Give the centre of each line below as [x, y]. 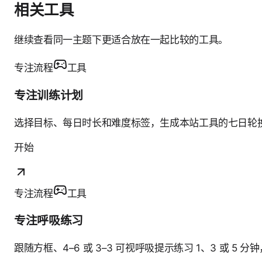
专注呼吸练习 [49, 221]
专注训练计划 [49, 95]
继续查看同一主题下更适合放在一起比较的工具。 [121, 39]
